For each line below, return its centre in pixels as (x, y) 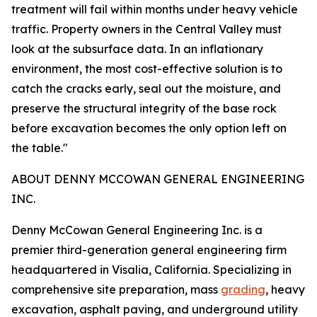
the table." (40, 148)
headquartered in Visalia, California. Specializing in (151, 270)
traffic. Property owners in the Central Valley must (146, 29)
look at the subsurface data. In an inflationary (137, 49)
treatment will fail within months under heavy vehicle (155, 10)
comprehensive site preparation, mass (116, 290)
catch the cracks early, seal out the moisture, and (146, 89)
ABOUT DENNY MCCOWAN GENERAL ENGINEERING (158, 179)
